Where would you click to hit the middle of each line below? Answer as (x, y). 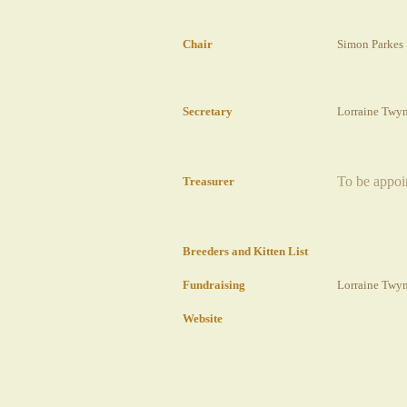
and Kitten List (270, 252)
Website (203, 319)
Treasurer (208, 182)
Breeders (207, 252)
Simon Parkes (370, 45)
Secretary (208, 112)
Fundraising (214, 285)
